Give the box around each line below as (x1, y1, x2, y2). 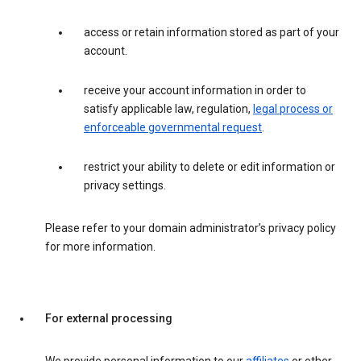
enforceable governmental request (84, 121, 262, 135)
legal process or (253, 102, 333, 116)
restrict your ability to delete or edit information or (84, 160, 335, 174)
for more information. (45, 240, 156, 254)
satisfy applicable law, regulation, (84, 102, 253, 116)
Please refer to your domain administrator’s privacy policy (45, 222, 336, 235)
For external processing (45, 312, 172, 326)
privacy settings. (84, 179, 166, 193)
